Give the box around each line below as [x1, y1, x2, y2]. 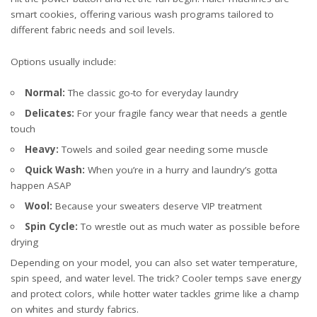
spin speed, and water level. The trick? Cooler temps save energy [11, 272, 301, 284]
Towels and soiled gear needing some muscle [58, 143, 268, 156]
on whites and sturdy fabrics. [11, 303, 139, 316]
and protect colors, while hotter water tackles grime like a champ [11, 287, 299, 300]
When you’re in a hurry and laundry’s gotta [84, 163, 277, 176]
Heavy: [24, 143, 59, 156]
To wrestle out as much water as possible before [77, 220, 300, 233]
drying [11, 236, 38, 248]
